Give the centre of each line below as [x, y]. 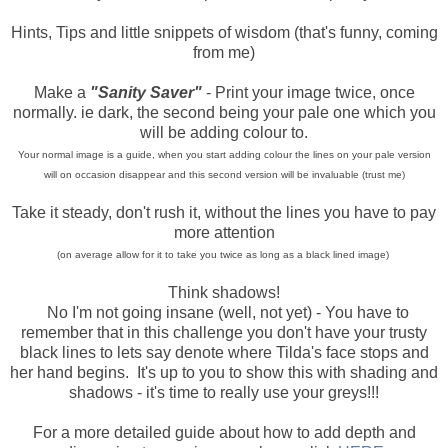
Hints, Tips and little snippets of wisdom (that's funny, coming [224, 32]
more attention [224, 232]
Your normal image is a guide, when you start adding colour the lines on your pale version [224, 154]
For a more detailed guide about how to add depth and [224, 432]
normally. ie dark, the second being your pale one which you [224, 112]
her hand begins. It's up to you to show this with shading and [224, 372]
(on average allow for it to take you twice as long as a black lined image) [224, 254]
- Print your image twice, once [308, 92]
